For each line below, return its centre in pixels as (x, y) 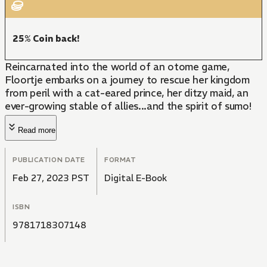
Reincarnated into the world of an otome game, (117, 67)
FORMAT (120, 160)
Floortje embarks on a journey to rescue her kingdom (127, 80)
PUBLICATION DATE (49, 160)
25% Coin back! (46, 39)
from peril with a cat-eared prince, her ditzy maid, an (127, 93)
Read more (37, 131)
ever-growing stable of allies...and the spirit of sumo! (128, 106)
